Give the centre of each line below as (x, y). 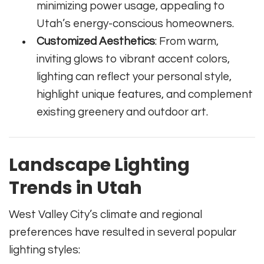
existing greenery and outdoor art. (123, 112)
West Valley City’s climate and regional (105, 215)
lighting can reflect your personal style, (134, 77)
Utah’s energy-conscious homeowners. (136, 24)
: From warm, (187, 42)
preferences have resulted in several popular (123, 232)
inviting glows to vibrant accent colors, (133, 59)
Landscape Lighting (99, 165)
